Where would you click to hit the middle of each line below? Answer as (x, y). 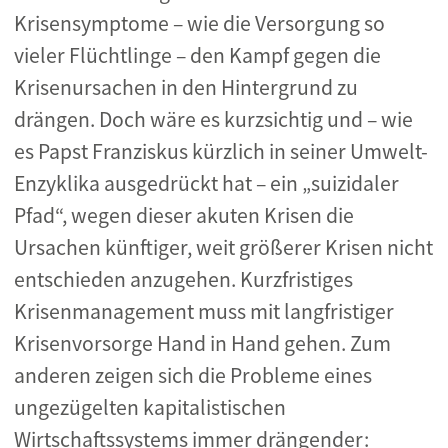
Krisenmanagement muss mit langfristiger (204, 311)
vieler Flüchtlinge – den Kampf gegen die (197, 55)
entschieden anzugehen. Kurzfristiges (183, 279)
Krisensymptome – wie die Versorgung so (199, 23)
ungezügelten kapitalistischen (150, 407)
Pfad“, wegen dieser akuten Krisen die (184, 215)
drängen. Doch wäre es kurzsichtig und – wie (213, 119)
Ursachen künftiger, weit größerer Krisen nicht (223, 247)
